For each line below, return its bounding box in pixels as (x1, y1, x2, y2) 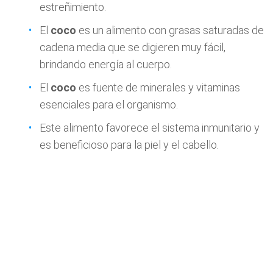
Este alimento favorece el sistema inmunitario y (40, 121, 260, 134)
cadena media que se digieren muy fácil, (40, 41, 225, 54)
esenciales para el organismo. (40, 98, 178, 111)
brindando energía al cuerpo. (40, 58, 172, 71)
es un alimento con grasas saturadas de (76, 24, 264, 37)
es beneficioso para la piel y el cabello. (40, 138, 219, 151)
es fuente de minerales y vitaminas (76, 81, 240, 94)
